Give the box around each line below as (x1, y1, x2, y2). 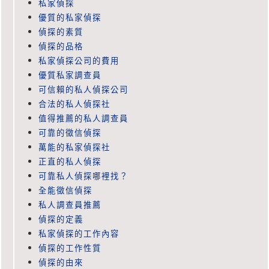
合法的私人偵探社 (38, 98, 110, 110)
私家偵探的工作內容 (38, 228, 119, 240)
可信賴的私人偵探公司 (38, 84, 128, 95)
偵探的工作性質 (38, 243, 101, 254)
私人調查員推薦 (38, 199, 101, 211)
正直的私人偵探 (38, 156, 101, 168)
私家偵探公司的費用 (38, 55, 119, 67)
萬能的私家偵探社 (38, 142, 110, 153)
